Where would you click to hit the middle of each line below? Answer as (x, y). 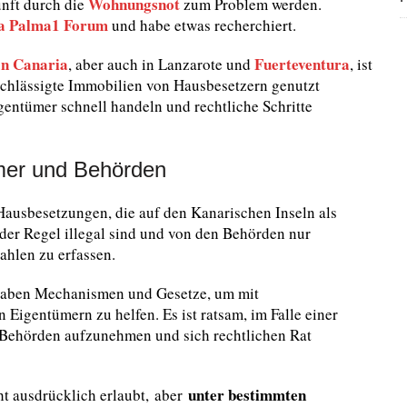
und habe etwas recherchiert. (202, 25)
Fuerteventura (300, 64)
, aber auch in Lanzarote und (159, 64)
